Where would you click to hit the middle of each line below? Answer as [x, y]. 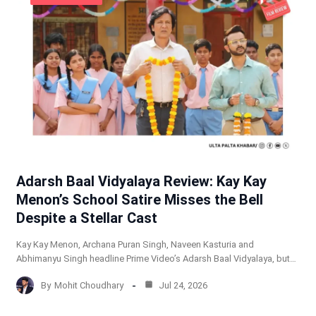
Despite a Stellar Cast [86, 218]
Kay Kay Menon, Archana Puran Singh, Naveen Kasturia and [135, 245]
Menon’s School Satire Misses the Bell [139, 200]
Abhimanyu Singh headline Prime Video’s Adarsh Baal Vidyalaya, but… [156, 259]
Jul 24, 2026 [182, 285]
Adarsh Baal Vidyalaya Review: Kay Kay [141, 182]
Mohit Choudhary [89, 285]
